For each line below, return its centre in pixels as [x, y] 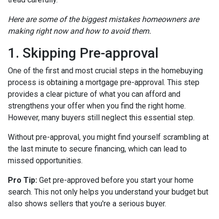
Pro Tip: [22, 180]
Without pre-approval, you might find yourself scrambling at [108, 137]
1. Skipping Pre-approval [83, 53]
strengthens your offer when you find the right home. [97, 106]
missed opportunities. [45, 160]
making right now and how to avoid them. [79, 31]
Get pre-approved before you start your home [115, 180]
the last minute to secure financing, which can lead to [97, 149]
